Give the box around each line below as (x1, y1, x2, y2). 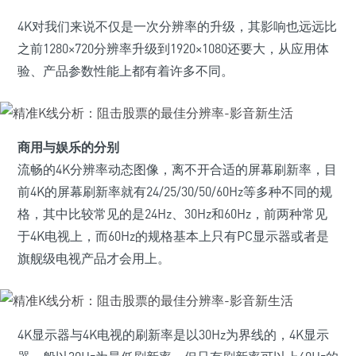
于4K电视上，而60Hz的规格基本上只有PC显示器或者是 (17, 228, 329, 244)
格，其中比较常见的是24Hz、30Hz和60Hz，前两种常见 (17, 206, 327, 222)
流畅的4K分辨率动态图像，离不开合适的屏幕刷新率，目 (17, 161, 337, 177)
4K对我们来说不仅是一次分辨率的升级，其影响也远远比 (17, 18, 337, 34)
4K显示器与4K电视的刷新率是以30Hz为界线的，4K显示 (17, 327, 329, 342)
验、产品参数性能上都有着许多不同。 (17, 63, 234, 79)
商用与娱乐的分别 (17, 139, 119, 155)
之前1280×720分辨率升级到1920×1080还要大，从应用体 (17, 41, 329, 56)
